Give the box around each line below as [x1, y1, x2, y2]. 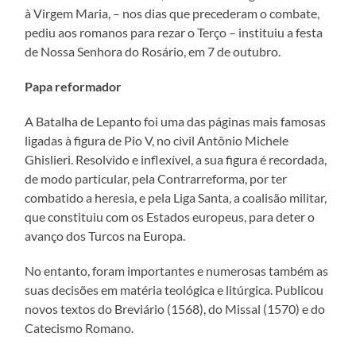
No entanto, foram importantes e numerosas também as [25, 262, 329, 278]
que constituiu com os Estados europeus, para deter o [25, 208, 315, 224]
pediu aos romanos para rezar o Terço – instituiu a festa [25, 24, 323, 40]
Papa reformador [25, 78, 122, 94]
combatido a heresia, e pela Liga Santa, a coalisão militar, [25, 189, 327, 205]
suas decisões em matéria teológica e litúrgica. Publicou [25, 281, 324, 297]
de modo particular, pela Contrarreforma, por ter [25, 170, 288, 186]
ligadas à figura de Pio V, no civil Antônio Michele [25, 132, 289, 148]
